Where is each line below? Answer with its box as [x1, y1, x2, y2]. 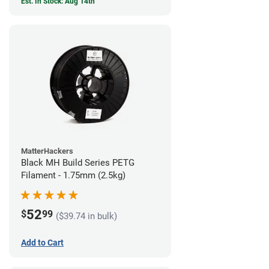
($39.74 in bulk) [56, 211, 117, 222]
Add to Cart [21, 238, 64, 248]
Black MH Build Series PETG [21, 157, 134, 168]
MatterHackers [21, 146, 73, 156]
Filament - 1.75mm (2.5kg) [21, 169, 125, 181]
